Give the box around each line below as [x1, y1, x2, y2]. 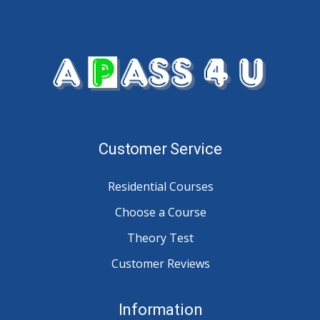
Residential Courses [107, 178, 214, 194]
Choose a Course [114, 204, 206, 220]
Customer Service [99, 139, 222, 158]
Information [118, 300, 203, 319]
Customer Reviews [111, 255, 210, 271]
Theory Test [127, 229, 194, 246]
